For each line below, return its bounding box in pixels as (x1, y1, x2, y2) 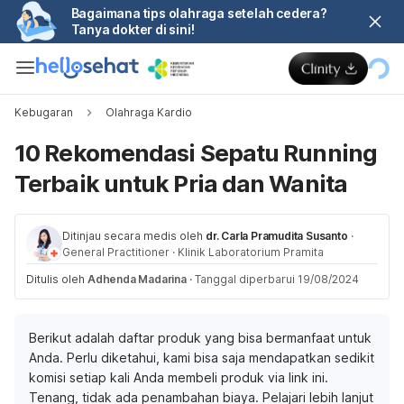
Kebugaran (14, 106, 73, 119)
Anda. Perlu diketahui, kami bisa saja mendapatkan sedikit (29, 350, 374, 365)
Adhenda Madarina (87, 272, 187, 286)
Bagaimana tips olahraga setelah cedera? (70, 5, 327, 21)
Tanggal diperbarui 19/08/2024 (194, 272, 359, 286)
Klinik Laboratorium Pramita (178, 245, 324, 259)
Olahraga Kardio (106, 106, 192, 119)
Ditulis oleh (26, 272, 87, 286)
